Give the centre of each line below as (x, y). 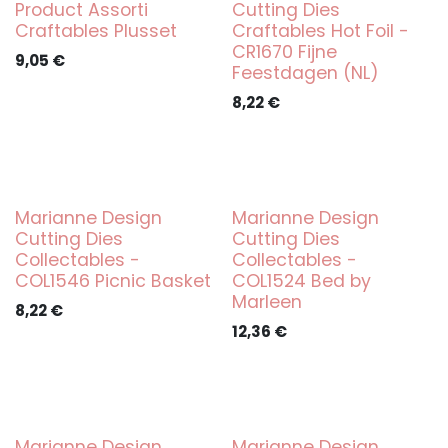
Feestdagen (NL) (305, 73)
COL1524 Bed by (301, 281)
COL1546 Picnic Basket (113, 281)
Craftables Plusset (96, 31)
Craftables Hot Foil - (320, 31)
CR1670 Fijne (284, 52)
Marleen (266, 302)
